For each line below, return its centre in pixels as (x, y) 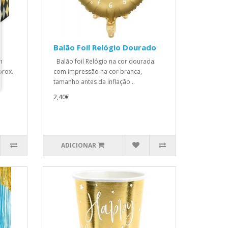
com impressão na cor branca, (97, 72)
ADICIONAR (79, 145)
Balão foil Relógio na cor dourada (104, 61)
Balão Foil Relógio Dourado (105, 47)
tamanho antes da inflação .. (94, 82)
